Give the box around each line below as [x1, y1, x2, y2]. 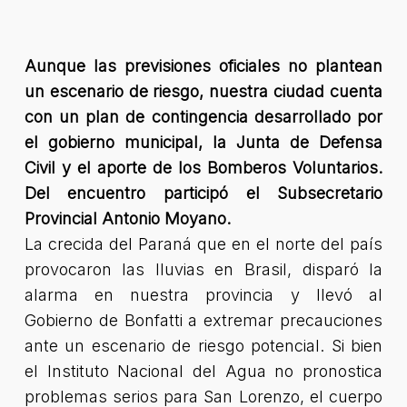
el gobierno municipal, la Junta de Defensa [24, 133, 383, 152]
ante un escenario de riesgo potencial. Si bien [24, 336, 383, 355]
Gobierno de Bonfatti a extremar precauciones [24, 311, 383, 330]
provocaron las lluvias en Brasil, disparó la [24, 260, 383, 279]
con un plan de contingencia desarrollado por [24, 107, 383, 126]
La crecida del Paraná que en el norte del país [24, 234, 383, 253]
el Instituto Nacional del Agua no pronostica [24, 362, 383, 381]
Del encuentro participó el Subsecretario [24, 184, 383, 203]
